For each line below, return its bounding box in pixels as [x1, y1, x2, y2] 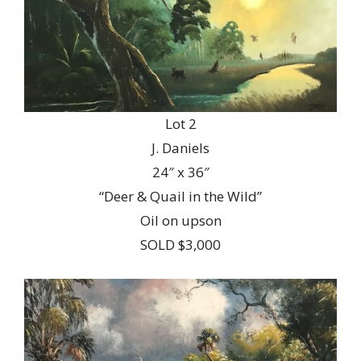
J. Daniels [151, 138, 210, 157]
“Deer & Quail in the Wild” [99, 186, 262, 205]
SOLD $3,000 [140, 234, 221, 254]
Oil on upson [139, 210, 222, 230]
